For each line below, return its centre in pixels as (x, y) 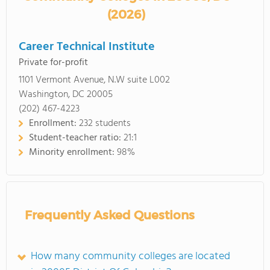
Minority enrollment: (73, 152)
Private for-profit (53, 63)
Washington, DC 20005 (66, 95)
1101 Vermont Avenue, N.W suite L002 (94, 80)
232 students (105, 124)
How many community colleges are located (130, 256)
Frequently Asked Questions (110, 215)
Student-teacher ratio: (76, 138)
